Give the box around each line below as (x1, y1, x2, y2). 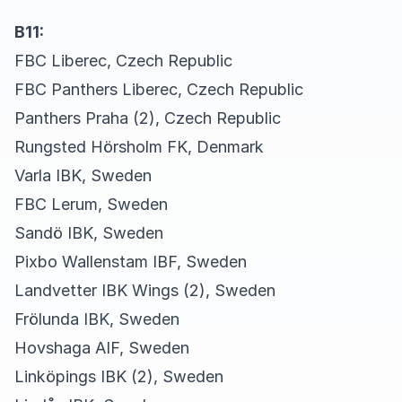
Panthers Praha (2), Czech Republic (14, 109, 281, 127)
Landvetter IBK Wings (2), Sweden (14, 281, 275, 300)
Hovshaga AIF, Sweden (14, 338, 189, 357)
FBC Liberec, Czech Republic (14, 51, 232, 70)
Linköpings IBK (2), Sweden (14, 367, 223, 386)
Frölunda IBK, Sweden (14, 310, 179, 328)
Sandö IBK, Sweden (14, 223, 163, 242)
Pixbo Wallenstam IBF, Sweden (14, 252, 247, 271)
